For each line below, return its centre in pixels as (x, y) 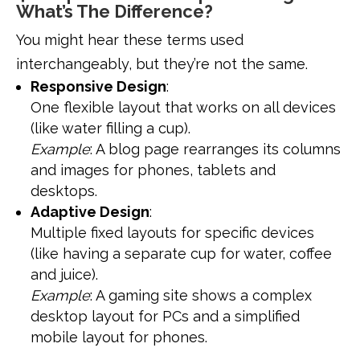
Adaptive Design (90, 211)
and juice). (64, 274)
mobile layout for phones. (119, 337)
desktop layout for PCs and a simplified (165, 316)
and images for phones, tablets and (153, 170)
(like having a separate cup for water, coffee (181, 253)
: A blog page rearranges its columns (215, 149)
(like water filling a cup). (110, 128)
